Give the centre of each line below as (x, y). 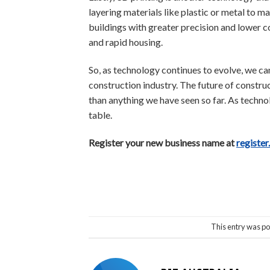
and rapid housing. (126, 42)
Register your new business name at (162, 142)
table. (100, 115)
